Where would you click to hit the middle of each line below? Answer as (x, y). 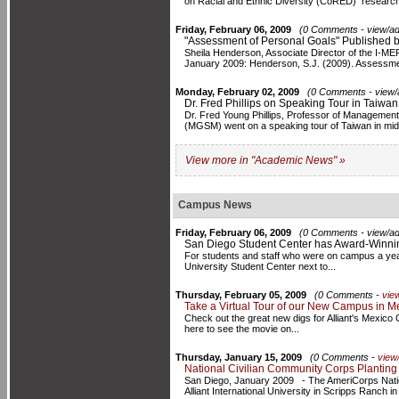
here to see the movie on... (242, 329)
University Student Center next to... (260, 266)
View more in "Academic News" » (265, 160)
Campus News (215, 205)
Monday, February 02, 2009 (237, 92)
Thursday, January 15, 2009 (239, 357)
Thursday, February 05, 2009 (241, 295)
